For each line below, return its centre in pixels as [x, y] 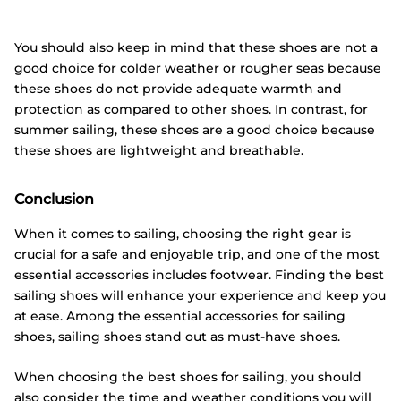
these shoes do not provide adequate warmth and [178, 88]
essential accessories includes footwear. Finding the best [199, 275]
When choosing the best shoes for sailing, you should [188, 377]
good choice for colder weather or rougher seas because [198, 68]
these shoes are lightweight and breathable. [159, 150]
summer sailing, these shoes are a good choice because [195, 129]
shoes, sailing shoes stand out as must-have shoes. [177, 337]
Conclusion [54, 199]
